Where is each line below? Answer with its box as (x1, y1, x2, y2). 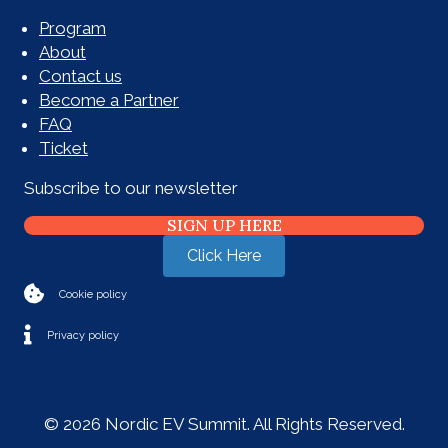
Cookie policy (59, 288, 127, 302)
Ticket (39, 138, 88, 159)
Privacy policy (47, 329, 119, 343)
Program (39, 18, 106, 39)
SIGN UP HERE (166, 215, 282, 236)
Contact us (39, 66, 122, 87)
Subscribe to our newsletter (24, 178, 238, 199)
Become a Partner (39, 90, 179, 111)
